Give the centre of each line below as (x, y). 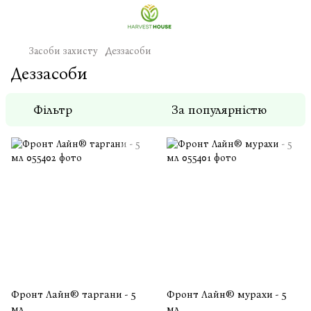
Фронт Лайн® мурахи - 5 (227, 294)
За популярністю (219, 110)
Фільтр (53, 110)
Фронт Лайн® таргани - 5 (74, 294)
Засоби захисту (64, 51)
